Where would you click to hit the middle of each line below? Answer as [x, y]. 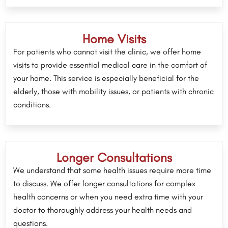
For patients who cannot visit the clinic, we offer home [107, 52]
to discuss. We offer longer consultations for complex [104, 184]
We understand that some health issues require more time [112, 170]
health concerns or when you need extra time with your [108, 197]
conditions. [32, 105]
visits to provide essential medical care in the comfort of [110, 65]
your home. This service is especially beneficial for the [106, 78]
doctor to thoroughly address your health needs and [103, 210]
